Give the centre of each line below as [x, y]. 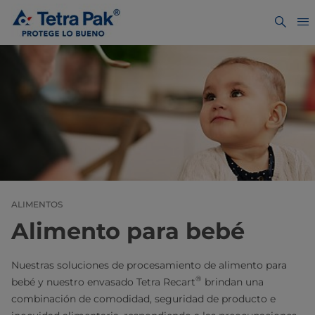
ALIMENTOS [37, 204]
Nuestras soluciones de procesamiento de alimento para [149, 265]
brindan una [233, 282]
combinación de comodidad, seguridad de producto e [143, 298]
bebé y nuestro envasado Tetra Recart [103, 282]
